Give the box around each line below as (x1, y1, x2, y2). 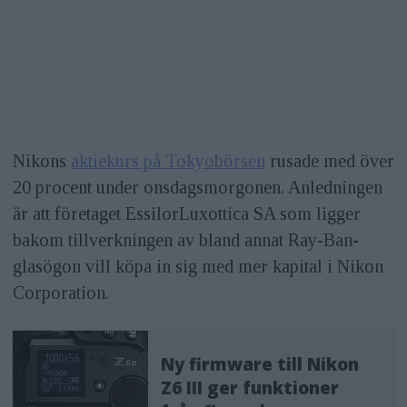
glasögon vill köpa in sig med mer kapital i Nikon (12, 255, 383, 276)
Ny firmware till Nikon (161, 352, 360, 376)
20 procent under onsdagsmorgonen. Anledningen (12, 176, 382, 197)
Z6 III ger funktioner (161, 375, 340, 400)
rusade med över (264, 150, 394, 171)
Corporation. (12, 282, 109, 303)
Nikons (12, 150, 71, 171)
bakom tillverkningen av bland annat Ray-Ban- (12, 229, 359, 250)
